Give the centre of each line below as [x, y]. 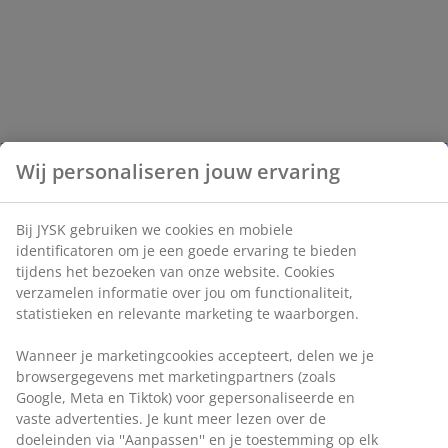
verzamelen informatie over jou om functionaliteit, [184, 292]
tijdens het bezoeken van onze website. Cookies [175, 271]
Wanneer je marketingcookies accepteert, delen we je [195, 355]
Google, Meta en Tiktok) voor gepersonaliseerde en [185, 397]
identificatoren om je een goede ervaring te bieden [186, 250]
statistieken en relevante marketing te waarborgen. [187, 313]
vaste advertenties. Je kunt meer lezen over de [171, 418]
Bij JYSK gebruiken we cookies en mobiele [154, 229]
